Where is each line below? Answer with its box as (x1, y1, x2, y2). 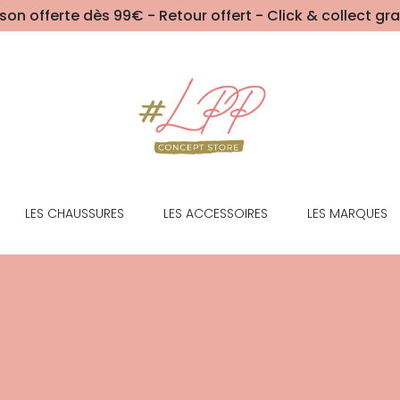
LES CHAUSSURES (25, 204, 124, 223)
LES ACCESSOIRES (163, 204, 268, 223)
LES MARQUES (307, 204, 387, 223)
